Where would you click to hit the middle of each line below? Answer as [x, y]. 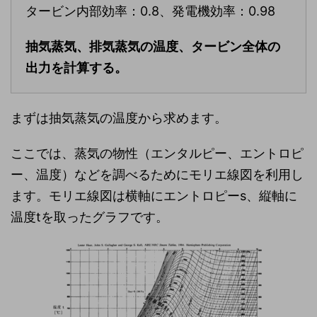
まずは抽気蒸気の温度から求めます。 [119, 118]
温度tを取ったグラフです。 [90, 217]
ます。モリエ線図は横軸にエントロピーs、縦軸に [154, 196]
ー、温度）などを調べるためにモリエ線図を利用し [157, 175]
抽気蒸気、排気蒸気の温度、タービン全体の [153, 47]
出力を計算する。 [76, 68]
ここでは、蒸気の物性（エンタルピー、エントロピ [157, 154]
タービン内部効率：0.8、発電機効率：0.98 [150, 11]
